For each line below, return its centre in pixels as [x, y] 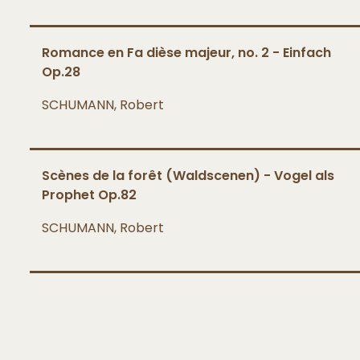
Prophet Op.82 [89, 194]
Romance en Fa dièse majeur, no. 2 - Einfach [186, 52]
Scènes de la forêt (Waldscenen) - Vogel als [188, 175]
